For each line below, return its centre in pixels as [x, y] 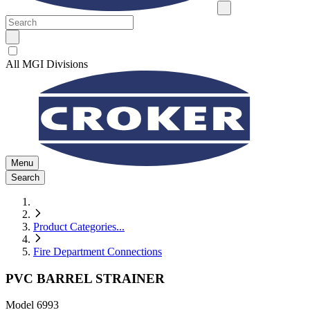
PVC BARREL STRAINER [85, 278]
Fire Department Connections [98, 252]
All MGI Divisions [47, 64]
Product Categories [75, 227]
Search [25, 177]
